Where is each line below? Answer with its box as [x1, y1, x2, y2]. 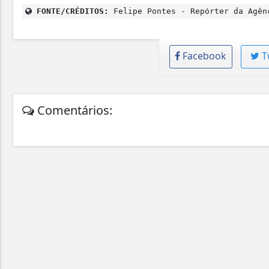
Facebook [183, 49, 227, 63]
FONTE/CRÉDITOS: [32, 7, 109, 16]
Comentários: [34, 102, 112, 119]
